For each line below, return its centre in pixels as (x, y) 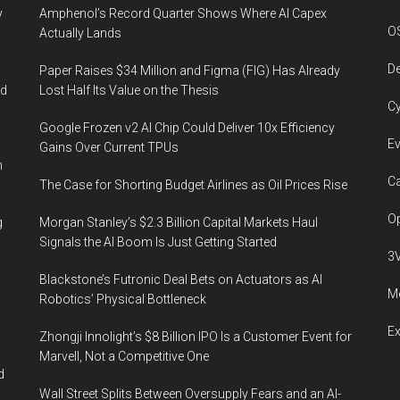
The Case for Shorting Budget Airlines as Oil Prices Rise (193, 185)
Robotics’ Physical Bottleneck (123, 299)
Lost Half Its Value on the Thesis (129, 90)
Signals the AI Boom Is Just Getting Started (158, 242)
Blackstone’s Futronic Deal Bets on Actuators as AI (181, 279)
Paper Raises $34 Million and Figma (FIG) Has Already (190, 71)
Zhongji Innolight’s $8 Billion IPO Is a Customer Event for (196, 337)
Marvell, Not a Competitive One (124, 356)
